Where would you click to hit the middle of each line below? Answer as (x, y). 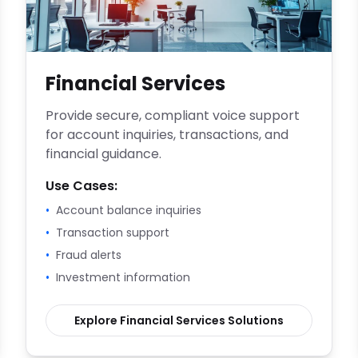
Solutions (255, 320)
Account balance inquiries (129, 210)
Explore (97, 320)
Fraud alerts (89, 255)
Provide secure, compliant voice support (173, 115)
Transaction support (113, 233)
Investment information (123, 277)
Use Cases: (82, 186)
